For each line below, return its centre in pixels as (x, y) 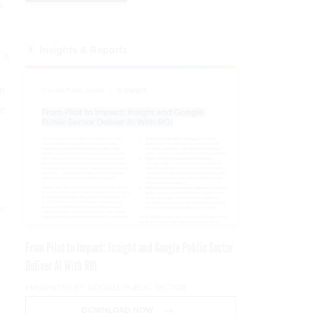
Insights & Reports (83, 50)
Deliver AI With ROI (61, 266)
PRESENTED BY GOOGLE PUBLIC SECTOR (105, 288)
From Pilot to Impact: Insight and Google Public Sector (129, 248)
